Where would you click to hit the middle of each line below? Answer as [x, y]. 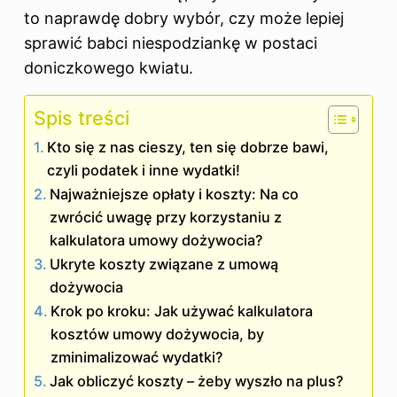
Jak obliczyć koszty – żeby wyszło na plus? [197, 381]
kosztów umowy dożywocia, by [158, 334]
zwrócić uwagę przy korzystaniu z [166, 217]
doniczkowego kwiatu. [109, 67]
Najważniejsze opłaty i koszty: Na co [175, 194]
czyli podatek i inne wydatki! [144, 170]
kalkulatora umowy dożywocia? [157, 240]
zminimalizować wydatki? [137, 357]
